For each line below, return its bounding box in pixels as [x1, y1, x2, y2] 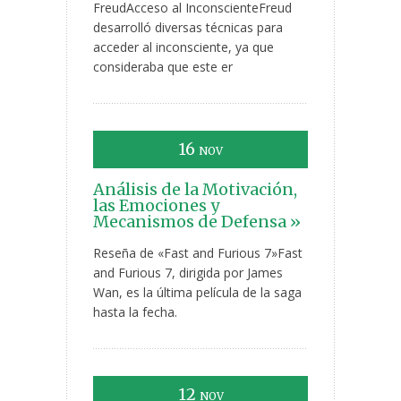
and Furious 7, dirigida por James [93, 264, 283, 282]
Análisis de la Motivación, [93, 179, 297, 200]
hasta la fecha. [93, 303, 177, 321]
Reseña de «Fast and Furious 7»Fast [93, 244, 303, 262]
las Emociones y [93, 195, 219, 217]
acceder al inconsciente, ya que [93, 38, 274, 56]
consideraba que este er [93, 58, 233, 76]
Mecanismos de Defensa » [93, 211, 301, 233]
